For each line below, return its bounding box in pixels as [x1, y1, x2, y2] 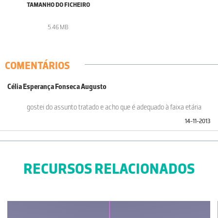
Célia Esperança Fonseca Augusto [7, 82, 107, 91]
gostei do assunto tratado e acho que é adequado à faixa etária [27, 103, 201, 112]
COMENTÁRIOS [5, 59, 70, 72]
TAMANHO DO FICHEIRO [26, 1, 90, 9]
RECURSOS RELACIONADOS [23, 160, 195, 178]
